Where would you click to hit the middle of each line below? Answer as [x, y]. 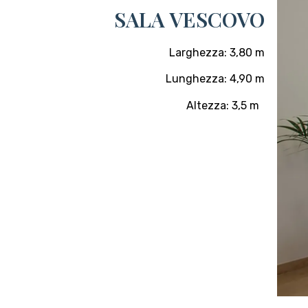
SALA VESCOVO [190, 19]
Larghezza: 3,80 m [217, 52]
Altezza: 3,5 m [226, 105]
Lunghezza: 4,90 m [216, 79]
